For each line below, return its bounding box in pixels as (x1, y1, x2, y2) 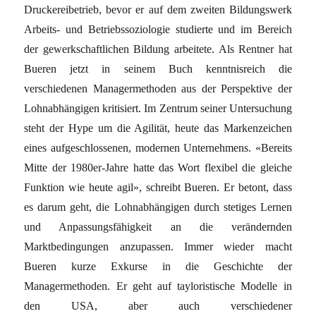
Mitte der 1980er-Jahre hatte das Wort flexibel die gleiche (24, 161, 292, 174)
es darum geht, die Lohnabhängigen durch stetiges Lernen (24, 200, 292, 213)
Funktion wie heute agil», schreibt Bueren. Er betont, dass (24, 181, 292, 193)
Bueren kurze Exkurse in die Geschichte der (24, 260, 292, 272)
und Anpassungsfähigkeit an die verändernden (24, 220, 292, 233)
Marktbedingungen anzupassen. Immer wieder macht (24, 240, 292, 253)
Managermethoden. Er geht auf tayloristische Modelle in (24, 279, 292, 292)
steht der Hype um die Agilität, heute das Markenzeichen (24, 121, 292, 134)
